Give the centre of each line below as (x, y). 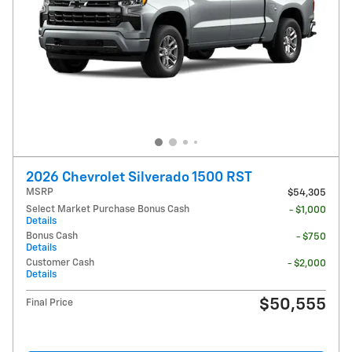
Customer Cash (60, 263)
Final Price (49, 303)
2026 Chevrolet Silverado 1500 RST (139, 178)
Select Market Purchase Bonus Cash (108, 210)
